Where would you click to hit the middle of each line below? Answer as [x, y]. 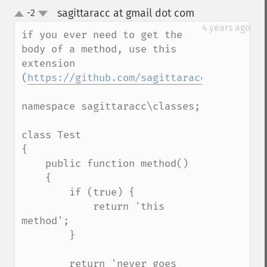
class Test [51, 135]
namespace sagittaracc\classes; [111, 106]
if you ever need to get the [102, 35]
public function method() [33, 164]
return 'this [57, 207]
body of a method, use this [99, 49]
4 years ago [226, 28]
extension [48, 63]
